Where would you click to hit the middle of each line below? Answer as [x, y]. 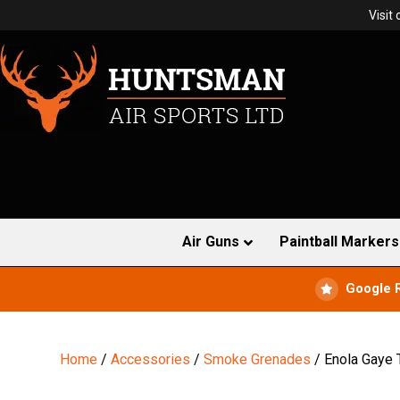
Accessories [151, 359]
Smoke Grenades [258, 359]
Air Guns [211, 242]
